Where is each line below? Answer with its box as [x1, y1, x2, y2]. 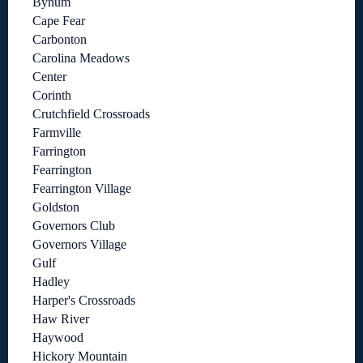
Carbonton [32, 32, 87, 47]
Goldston [32, 200, 79, 215]
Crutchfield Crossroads [32, 107, 150, 122]
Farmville [32, 126, 81, 140]
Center [32, 70, 66, 84]
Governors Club [32, 219, 115, 233]
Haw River [32, 312, 89, 327]
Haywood [32, 331, 83, 345]
